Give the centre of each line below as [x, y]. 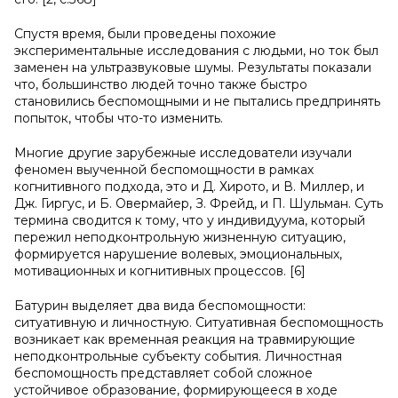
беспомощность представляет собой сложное [163, 373]
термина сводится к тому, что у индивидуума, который [190, 220]
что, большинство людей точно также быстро [161, 84]
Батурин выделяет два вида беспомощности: [160, 306]
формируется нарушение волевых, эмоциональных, [178, 254]
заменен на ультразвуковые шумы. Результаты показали [193, 68]
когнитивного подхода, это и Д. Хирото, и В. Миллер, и [189, 187]
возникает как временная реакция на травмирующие [185, 339]
